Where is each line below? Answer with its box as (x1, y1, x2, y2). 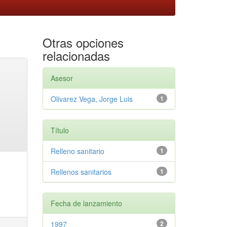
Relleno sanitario (50, 145, 104, 156)
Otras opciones (42, 33, 124, 51)
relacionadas (42, 46, 110, 64)
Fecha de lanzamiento (50, 198, 122, 208)
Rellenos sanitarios (50, 166, 111, 177)
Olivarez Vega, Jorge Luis (50, 93, 133, 104)
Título (50, 125, 69, 135)
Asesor (50, 72, 73, 83)
